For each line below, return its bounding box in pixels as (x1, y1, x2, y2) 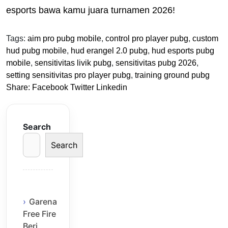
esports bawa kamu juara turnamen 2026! (6, 5, 175, 15)
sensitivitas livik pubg (35, 58, 111, 67)
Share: (6, 82, 30, 92)
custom (192, 34, 218, 43)
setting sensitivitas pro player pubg (6, 70, 131, 79)
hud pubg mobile (6, 46, 67, 55)
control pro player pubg (105, 34, 188, 43)
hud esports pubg (152, 46, 214, 55)
